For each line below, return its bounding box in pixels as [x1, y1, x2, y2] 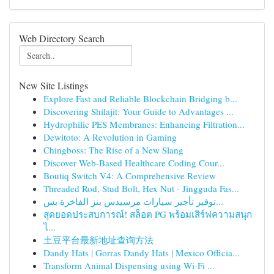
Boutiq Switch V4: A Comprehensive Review [43, 169, 216, 182]
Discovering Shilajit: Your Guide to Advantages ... [43, 105, 234, 117]
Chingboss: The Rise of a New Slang [43, 144, 183, 156]
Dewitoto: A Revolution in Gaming [43, 131, 177, 143]
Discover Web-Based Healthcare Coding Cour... [43, 157, 224, 169]
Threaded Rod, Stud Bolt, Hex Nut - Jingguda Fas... [43, 182, 239, 194]
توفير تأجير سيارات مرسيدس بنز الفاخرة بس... [216, 195, 223, 207]
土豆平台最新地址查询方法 [43, 234, 154, 246]
